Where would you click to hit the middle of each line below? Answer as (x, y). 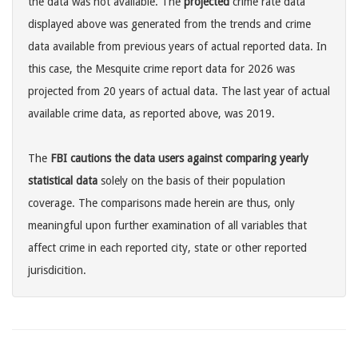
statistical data (63, 181)
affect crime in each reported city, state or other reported (167, 248)
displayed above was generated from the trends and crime (169, 24)
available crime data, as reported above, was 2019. (151, 114)
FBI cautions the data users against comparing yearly (179, 159)
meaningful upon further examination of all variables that (167, 226)
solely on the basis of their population (191, 181)
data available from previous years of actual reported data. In (177, 47)
